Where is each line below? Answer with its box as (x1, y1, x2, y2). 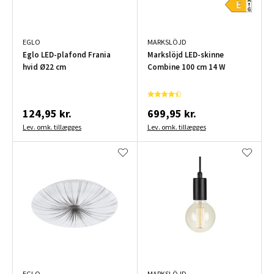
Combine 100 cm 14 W (147, 61, 225, 72)
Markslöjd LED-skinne (147, 49, 224, 60)
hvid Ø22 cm (23, 61, 66, 72)
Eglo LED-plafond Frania (23, 49, 111, 60)
